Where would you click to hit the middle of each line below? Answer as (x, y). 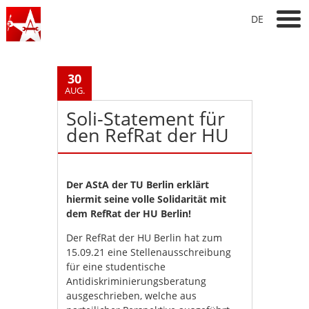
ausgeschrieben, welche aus (132, 296)
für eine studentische (116, 267)
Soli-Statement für (146, 118)
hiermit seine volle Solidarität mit (147, 199)
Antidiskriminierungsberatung (137, 281)
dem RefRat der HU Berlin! (129, 213)
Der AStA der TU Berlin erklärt (138, 185)
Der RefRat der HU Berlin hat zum (144, 238)
